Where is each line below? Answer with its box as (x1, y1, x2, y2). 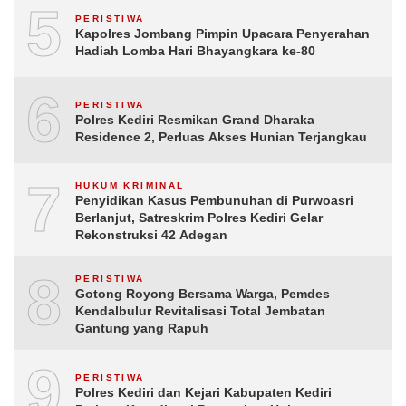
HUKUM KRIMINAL (75, 180, 185, 190)
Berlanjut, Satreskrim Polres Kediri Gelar (75, 210, 323, 225)
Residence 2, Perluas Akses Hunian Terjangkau (75, 129, 367, 144)
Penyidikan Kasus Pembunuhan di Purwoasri (75, 193, 353, 208)
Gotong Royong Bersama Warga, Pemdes (75, 286, 330, 301)
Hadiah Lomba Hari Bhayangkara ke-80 (75, 43, 315, 58)
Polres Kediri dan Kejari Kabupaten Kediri (75, 384, 332, 400)
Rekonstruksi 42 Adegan (75, 227, 227, 242)
